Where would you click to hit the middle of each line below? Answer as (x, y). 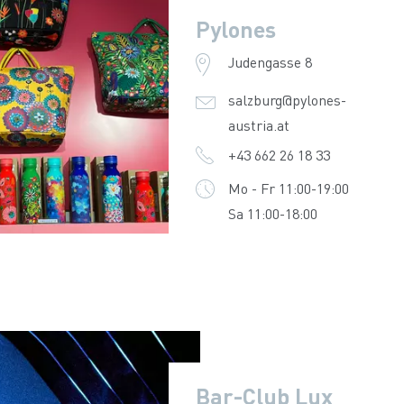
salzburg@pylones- (287, 100)
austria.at (258, 125)
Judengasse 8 (270, 62)
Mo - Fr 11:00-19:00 (288, 188)
